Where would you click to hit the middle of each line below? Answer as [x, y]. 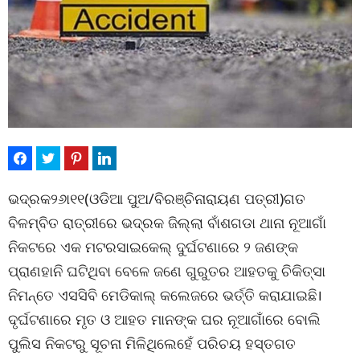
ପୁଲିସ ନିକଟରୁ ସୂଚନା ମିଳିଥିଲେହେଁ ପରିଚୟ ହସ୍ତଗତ [152, 344]
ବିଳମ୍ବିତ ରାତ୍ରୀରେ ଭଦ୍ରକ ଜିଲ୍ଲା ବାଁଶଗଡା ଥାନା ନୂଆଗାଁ [167, 223]
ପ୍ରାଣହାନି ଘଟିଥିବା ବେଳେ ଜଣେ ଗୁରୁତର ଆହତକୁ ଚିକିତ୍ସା [167, 271]
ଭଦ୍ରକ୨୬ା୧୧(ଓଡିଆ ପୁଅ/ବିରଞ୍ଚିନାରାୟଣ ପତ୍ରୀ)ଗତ [157, 199]
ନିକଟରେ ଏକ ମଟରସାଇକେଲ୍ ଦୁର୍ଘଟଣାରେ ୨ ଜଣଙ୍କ [153, 247]
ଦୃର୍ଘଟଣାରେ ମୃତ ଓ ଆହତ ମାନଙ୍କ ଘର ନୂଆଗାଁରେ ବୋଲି [164, 319]
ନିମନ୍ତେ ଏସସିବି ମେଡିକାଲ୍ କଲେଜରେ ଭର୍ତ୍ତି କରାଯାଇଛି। [165, 295]
